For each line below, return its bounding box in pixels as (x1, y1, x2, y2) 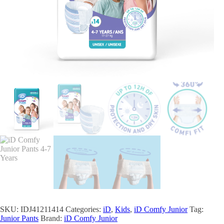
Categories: (65, 204, 103, 213)
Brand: (40, 213, 64, 222)
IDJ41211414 (20, 204, 63, 213)
